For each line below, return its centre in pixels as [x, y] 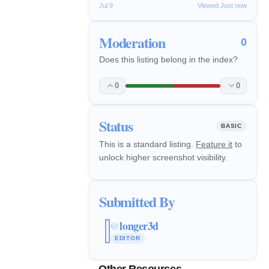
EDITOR [127, 238]
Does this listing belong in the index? [168, 59]
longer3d [139, 226]
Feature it [214, 144]
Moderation [132, 42]
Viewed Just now [222, 5]
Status [116, 125]
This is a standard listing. [147, 144]
